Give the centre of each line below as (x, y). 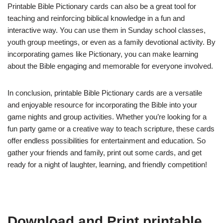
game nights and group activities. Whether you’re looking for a (107, 117)
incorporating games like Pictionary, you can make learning (103, 54)
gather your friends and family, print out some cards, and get (105, 153)
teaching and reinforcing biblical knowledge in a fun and (96, 18)
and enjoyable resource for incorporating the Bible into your (102, 105)
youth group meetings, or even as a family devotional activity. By (111, 42)
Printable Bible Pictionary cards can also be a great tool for (102, 6)
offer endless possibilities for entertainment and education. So (107, 141)
